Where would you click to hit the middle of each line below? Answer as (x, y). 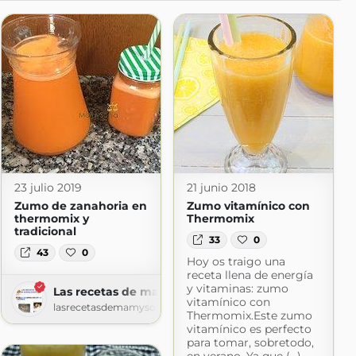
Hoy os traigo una (236, 262)
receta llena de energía (250, 275)
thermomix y (51, 219)
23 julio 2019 (48, 188)
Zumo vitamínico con (248, 206)
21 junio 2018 (221, 188)
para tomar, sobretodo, (250, 343)
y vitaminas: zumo (237, 289)
